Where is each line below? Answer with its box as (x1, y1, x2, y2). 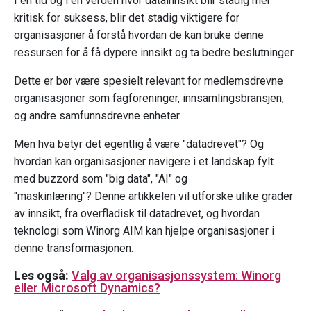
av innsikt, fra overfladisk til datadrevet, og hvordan (14, 207, 260, 221)
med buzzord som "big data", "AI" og (14, 172, 187, 186)
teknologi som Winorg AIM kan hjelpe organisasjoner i (14, 224, 274, 238)
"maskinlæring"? (14, 190, 94, 203)
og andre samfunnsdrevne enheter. (14, 109, 181, 123)
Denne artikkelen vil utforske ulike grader (94, 190, 293, 203)
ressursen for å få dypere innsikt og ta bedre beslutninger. (14, 46, 295, 60)
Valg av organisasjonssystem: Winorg (72, 268, 281, 283)
